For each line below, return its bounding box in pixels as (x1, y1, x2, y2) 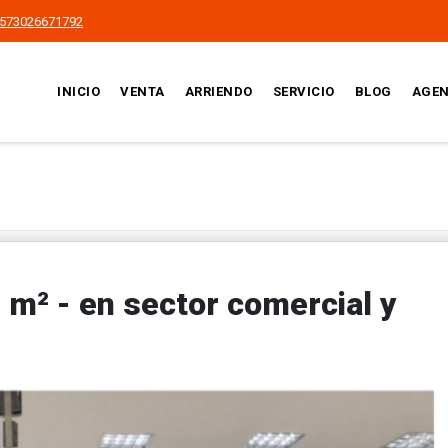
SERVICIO (272, 84, 335, 99)
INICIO (57, 84, 101, 99)
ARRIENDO (184, 84, 253, 99)
